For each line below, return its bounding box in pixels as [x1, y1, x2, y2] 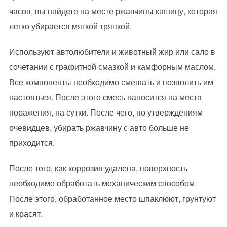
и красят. [9, 208, 43, 220]
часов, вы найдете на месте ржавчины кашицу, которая [9, 5, 217, 17]
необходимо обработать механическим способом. [9, 177, 197, 190]
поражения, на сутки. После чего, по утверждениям [9, 106, 203, 119]
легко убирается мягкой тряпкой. [9, 20, 132, 32]
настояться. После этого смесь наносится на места [9, 91, 202, 103]
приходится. [9, 137, 55, 149]
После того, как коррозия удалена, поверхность [9, 162, 187, 174]
